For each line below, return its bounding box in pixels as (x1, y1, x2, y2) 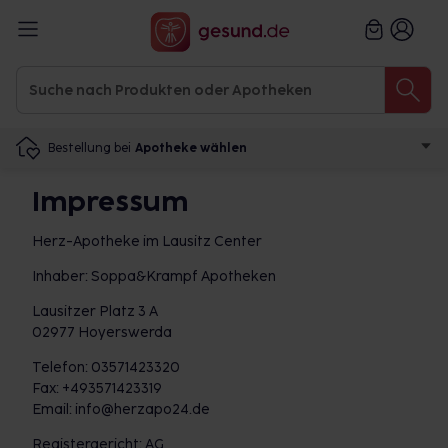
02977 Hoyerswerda (32, 324, 172, 341)
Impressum (32, 184, 188, 218)
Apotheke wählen (135, 141, 247, 155)
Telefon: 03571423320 (32, 359, 180, 376)
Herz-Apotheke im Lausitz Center (32, 233, 262, 250)
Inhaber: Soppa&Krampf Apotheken (32, 268, 276, 285)
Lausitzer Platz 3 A (32, 303, 158, 320)
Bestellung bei (48, 140, 131, 155)
